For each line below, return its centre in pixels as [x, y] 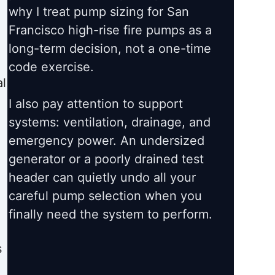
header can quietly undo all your [103, 178]
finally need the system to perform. [111, 215]
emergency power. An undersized [107, 141]
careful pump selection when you [106, 196]
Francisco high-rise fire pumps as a [110, 30]
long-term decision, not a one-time [110, 49]
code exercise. [52, 67]
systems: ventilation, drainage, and [110, 122]
